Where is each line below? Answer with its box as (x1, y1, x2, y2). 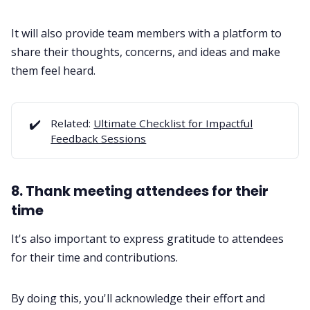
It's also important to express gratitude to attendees (11, 230, 284, 246)
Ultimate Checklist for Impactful (93, 116, 253, 130)
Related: (51, 116, 91, 130)
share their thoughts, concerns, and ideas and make (11, 44, 280, 60)
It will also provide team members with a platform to (11, 25, 282, 41)
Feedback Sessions (51, 131, 147, 145)
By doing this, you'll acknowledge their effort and (11, 290, 265, 306)
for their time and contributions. (11, 249, 178, 265)
